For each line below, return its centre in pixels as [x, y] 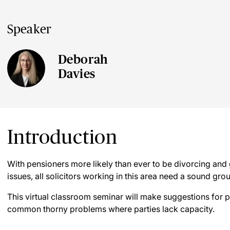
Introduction [62, 137]
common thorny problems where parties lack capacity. [111, 209]
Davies [77, 74]
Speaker [30, 29]
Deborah [83, 59]
